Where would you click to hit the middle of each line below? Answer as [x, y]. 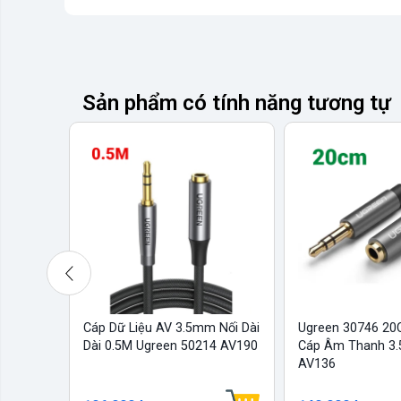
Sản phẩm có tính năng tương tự [237, 103]
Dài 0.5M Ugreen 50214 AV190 [171, 346]
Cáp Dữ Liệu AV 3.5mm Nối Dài [171, 328]
